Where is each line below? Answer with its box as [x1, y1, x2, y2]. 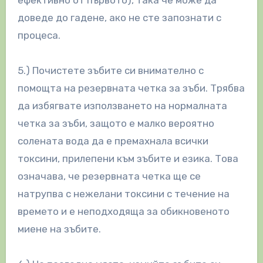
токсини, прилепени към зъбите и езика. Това [17, 152, 238, 164]
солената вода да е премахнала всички [17, 134, 208, 147]
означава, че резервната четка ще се [17, 170, 201, 182]
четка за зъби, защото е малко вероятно [17, 117, 214, 129]
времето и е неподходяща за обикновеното [17, 205, 230, 217]
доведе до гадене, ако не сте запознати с [17, 11, 221, 23]
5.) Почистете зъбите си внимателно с [17, 64, 204, 76]
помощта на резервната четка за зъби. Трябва [17, 82, 245, 94]
